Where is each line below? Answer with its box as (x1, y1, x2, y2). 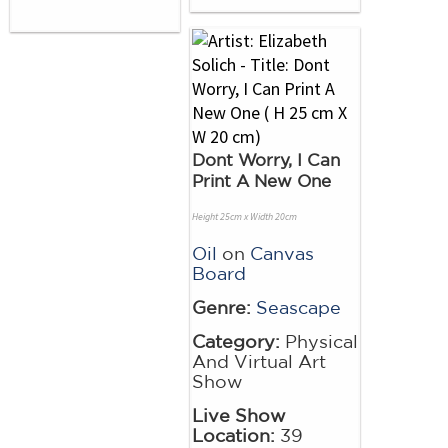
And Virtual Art (192, 351, 326, 372)
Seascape (256, 297, 341, 318)
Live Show (192, 405, 286, 426)
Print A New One (192, 171, 331, 191)
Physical (280, 331, 358, 352)
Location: (192, 425, 275, 446)
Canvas (250, 243, 314, 264)
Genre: (192, 297, 251, 318)
